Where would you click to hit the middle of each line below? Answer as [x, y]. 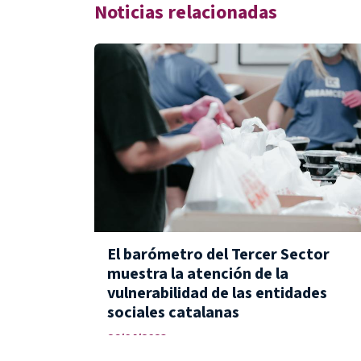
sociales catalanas [173, 312]
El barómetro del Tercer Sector [218, 254]
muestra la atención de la [198, 274]
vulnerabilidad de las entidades [217, 293]
